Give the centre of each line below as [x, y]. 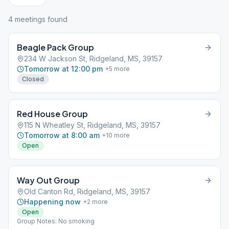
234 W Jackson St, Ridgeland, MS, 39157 [93, 59]
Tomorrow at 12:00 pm [63, 69]
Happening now [52, 202]
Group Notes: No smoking [56, 221]
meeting [27, 19]
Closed [33, 79]
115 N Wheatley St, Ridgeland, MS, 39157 [92, 125]
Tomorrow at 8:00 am [62, 135]
